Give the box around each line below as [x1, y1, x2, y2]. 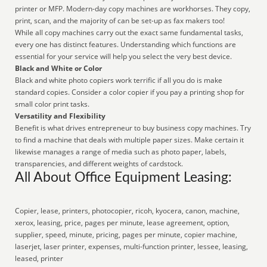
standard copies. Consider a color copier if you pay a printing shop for [15, 87, 245, 97]
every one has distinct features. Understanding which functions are [15, 39, 237, 49]
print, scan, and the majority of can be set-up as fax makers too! [15, 15, 225, 26]
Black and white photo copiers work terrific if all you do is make [15, 75, 223, 85]
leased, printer [15, 253, 64, 263]
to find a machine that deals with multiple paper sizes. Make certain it [15, 135, 244, 145]
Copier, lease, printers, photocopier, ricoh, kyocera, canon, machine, [15, 206, 240, 216]
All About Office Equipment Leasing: [15, 171, 232, 184]
